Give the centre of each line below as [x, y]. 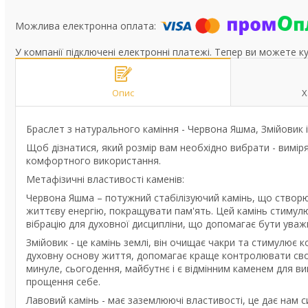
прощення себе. [63, 282]
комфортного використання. [93, 161]
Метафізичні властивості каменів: [105, 179]
